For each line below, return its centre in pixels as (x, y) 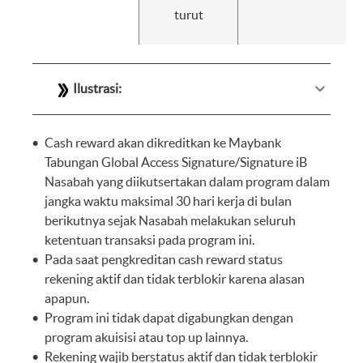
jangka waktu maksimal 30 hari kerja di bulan (168, 201)
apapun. (67, 298)
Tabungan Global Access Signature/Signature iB (176, 162)
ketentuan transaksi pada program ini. (149, 239)
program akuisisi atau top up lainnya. (146, 337)
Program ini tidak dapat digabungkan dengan (169, 317)
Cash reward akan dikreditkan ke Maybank (163, 142)
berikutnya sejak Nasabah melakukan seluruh (170, 220)
